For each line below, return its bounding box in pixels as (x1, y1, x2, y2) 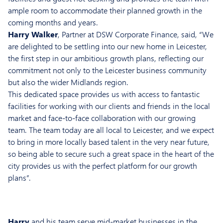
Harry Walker (8, 29, 58, 40)
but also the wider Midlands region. (8, 77, 128, 88)
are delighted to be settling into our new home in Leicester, (8, 41, 207, 52)
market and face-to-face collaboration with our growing (8, 112, 196, 123)
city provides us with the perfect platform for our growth (8, 160, 197, 171)
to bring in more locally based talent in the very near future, (8, 136, 210, 147)
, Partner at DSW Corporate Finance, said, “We (58, 29, 214, 40)
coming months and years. (8, 17, 98, 28)
